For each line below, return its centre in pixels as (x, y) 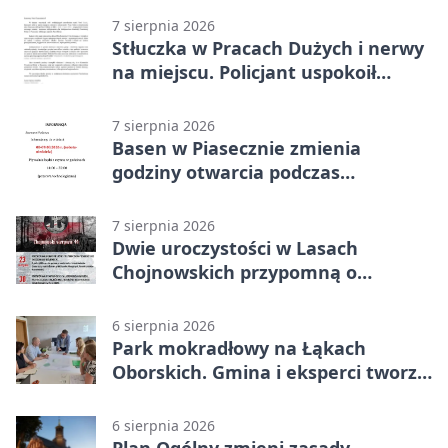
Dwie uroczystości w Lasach (235, 248)
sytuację (149, 96)
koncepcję (157, 396)
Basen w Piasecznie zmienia (236, 148)
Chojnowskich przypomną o (234, 272)
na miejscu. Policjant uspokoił (244, 72)
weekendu (159, 196)
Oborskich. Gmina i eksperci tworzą (270, 372)
